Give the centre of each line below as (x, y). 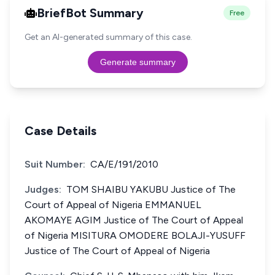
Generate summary (137, 62)
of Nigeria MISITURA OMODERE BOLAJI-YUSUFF (135, 235)
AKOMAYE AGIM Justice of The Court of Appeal (134, 220)
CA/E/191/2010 (124, 164)
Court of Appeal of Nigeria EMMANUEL (113, 205)
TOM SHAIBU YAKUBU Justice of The (151, 189)
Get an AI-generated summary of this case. (108, 37)
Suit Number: (55, 164)
